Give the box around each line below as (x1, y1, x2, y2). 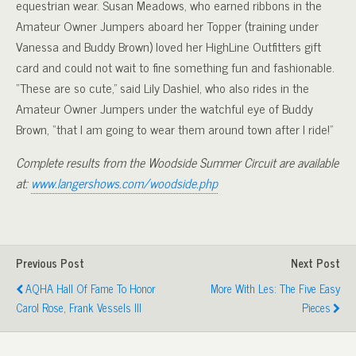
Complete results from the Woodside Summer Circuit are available (16, 151, 339, 172)
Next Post (291, 253, 340, 273)
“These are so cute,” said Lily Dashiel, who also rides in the (16, 76, 309, 98)
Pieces (302, 297, 331, 317)
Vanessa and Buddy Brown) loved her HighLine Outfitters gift (16, 35, 321, 56)
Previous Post (16, 253, 84, 273)
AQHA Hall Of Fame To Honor (25, 278, 156, 298)
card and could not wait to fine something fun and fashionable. (16, 56, 335, 77)
